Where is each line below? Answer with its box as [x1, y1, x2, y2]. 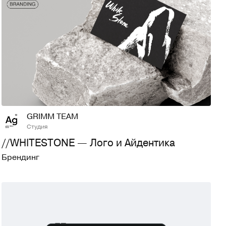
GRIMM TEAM [27, 110, 79, 122]
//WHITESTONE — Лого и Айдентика [2, 135, 176, 150]
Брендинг [2, 151, 40, 162]
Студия [27, 121, 48, 131]
